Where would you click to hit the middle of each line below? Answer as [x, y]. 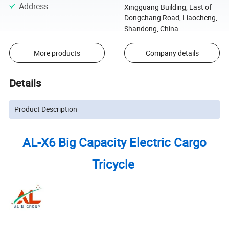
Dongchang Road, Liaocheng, [170, 18]
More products [57, 53]
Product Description [46, 109]
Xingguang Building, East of [168, 7]
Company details [172, 53]
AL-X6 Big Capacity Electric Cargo [114, 142]
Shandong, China [151, 29]
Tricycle [114, 164]
